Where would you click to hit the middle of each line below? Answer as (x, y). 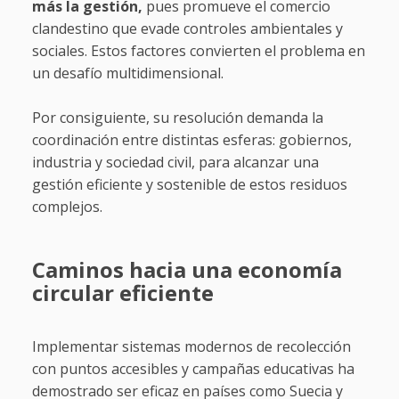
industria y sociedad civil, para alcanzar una (175, 163)
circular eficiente (122, 293)
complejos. (67, 207)
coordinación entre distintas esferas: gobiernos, (191, 140)
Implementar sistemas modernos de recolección (191, 347)
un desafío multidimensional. (127, 73)
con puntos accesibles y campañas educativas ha (193, 369)
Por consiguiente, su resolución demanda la (177, 118)
